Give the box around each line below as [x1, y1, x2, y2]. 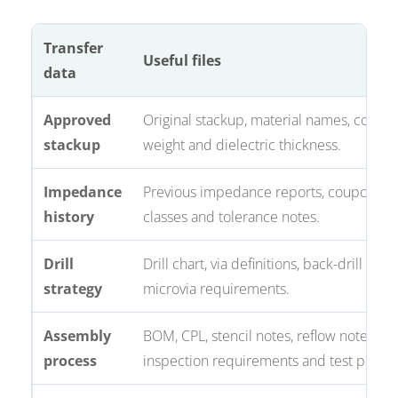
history [44, 207, 95, 227]
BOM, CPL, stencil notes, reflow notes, [143, 326, 378, 346]
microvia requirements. [143, 279, 291, 299]
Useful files [143, 51, 222, 71]
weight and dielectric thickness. [143, 135, 342, 155]
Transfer [44, 38, 104, 59]
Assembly [44, 326, 112, 346]
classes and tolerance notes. [143, 207, 321, 227]
